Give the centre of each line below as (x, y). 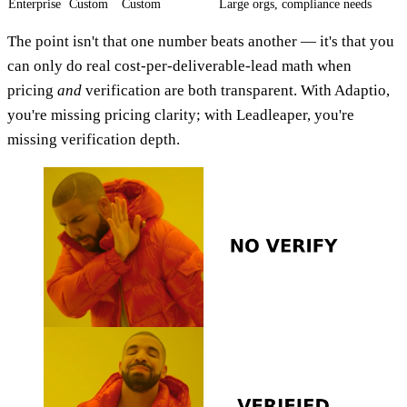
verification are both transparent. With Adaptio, (236, 91)
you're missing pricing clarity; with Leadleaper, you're (181, 115)
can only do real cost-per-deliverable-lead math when (179, 66)
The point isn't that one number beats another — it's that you (201, 42)
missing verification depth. (94, 140)
